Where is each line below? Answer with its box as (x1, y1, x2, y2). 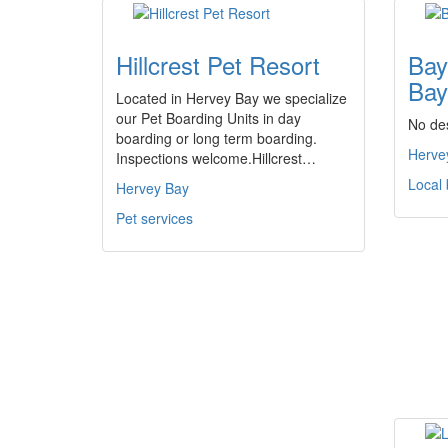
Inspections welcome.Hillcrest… (116, 148, 316, 168)
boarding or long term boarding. (116, 128, 317, 148)
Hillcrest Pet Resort (116, 47, 320, 82)
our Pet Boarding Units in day (116, 108, 301, 128)
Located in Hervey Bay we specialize (116, 88, 347, 108)
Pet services (116, 208, 193, 228)
